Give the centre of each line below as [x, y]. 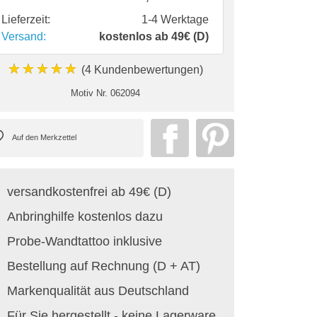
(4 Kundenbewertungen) [140, 69]
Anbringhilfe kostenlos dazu [85, 216]
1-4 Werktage [175, 19]
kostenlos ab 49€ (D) [154, 36]
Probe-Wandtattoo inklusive [85, 241]
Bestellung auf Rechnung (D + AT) [104, 266]
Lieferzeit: [26, 19]
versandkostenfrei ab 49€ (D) [89, 191]
